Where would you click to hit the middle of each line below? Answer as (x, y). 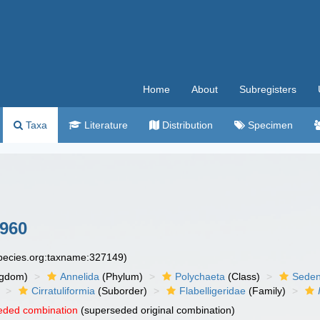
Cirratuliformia (64, 291)
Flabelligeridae (213, 291)
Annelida (80, 276)
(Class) (243, 276)
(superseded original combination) (157, 310)
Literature (105, 125)
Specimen (269, 125)
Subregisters (268, 89)
